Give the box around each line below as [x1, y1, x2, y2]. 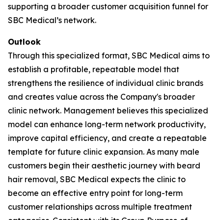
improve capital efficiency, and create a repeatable [8, 133, 207, 143]
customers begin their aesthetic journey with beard [8, 160, 200, 170]
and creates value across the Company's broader [8, 91, 195, 102]
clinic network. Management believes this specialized [8, 105, 208, 115]
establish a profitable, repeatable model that [8, 64, 179, 74]
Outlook [8, 36, 41, 47]
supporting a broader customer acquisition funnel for [8, 1, 208, 11]
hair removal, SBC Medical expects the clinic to [8, 174, 186, 184]
